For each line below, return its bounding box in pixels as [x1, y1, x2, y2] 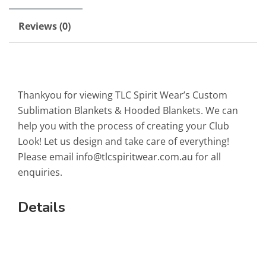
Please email [18, 150, 76, 163]
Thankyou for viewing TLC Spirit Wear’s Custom [18, 88, 227, 102]
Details [18, 198, 65, 217]
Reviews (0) [18, 20, 71, 33]
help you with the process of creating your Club [18, 119, 229, 132]
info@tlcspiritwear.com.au [76, 150, 193, 163]
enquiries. [18, 166, 62, 179]
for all [193, 150, 221, 163]
